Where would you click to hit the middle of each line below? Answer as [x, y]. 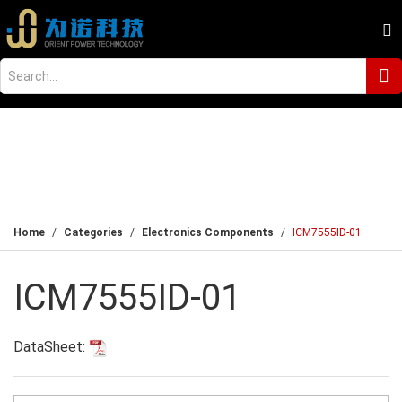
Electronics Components [208, 232]
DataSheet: [51, 347]
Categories [93, 232]
